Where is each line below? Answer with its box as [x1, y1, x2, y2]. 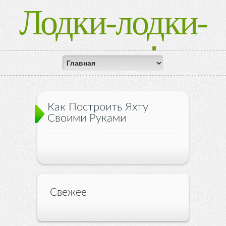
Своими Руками [47, 112, 126, 124]
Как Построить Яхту [47, 101, 148, 112]
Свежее [50, 187, 87, 198]
